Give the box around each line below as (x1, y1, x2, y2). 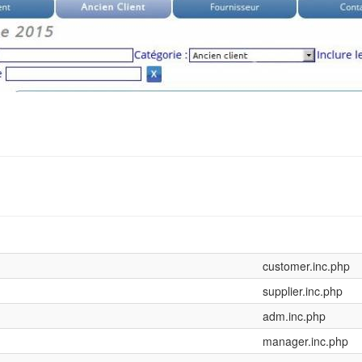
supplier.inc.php (263, 283, 343, 300)
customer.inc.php (263, 258, 350, 275)
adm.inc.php (263, 308, 326, 325)
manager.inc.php (263, 333, 348, 350)
